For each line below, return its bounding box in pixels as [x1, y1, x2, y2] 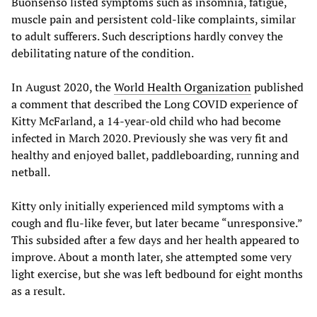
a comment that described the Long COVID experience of [11, 96, 297, 112]
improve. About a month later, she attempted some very [11, 248, 292, 265]
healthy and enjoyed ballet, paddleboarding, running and [11, 146, 299, 163]
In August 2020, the [11, 79, 114, 95]
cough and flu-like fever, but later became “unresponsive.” [11, 214, 302, 231]
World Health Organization [114, 79, 251, 95]
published [251, 79, 304, 95]
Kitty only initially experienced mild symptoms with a [11, 197, 284, 214]
